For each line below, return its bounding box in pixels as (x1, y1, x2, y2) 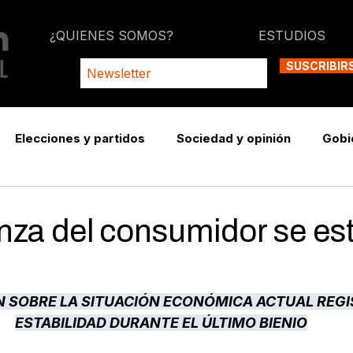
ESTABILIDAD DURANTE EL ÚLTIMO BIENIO (14, 314, 307, 331)
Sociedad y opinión (176, 131, 291, 146)
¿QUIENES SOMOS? (49, 28, 173, 43)
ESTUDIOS (258, 28, 325, 43)
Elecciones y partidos (15, 131, 145, 146)
